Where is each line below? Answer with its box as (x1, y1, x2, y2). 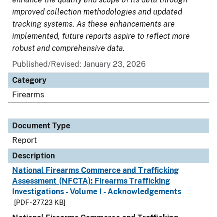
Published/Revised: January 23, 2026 (12, 60, 146, 69)
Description (12, 151, 55, 160)
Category (12, 76, 46, 85)
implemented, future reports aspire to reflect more (12, 31, 190, 41)
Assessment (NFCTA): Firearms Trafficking (12, 176, 170, 186)
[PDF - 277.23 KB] (14, 199, 65, 206)
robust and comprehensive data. (12, 44, 125, 53)
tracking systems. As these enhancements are (12, 19, 175, 29)
